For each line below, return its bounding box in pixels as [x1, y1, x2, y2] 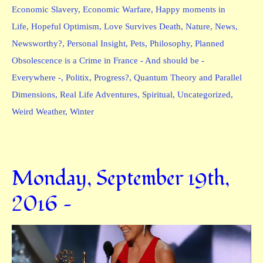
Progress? [94, 72, 129, 82]
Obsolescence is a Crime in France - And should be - [12, 55, 204, 65]
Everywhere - [12, 72, 61, 82]
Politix [66, 72, 89, 82]
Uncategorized [177, 89, 231, 99]
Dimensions [12, 89, 55, 99]
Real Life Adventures [60, 89, 137, 99]
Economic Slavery [12, 4, 78, 14]
